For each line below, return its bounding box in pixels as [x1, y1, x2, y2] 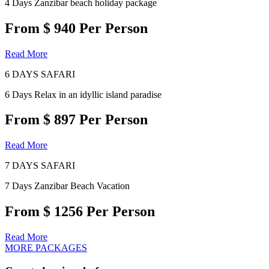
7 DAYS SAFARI [5, 160, 75, 171]
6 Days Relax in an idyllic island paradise [5, 89, 162, 100]
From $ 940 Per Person [5, 20, 148, 36]
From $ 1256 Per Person [5, 204, 155, 220]
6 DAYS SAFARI [5, 68, 75, 79]
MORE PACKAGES [5, 243, 87, 253]
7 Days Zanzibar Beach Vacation [5, 181, 130, 192]
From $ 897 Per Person [5, 112, 148, 128]
